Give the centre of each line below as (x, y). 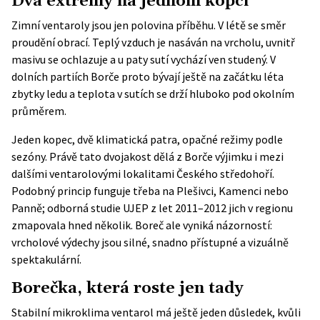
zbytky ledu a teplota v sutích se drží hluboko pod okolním (153, 94)
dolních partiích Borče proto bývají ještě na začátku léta (147, 76)
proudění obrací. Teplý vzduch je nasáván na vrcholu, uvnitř (153, 42)
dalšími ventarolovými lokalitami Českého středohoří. (143, 174)
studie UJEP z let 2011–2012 (159, 208)
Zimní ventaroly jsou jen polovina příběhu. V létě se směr (149, 25)
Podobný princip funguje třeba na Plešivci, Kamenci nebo (150, 191)
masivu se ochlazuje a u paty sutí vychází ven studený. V (144, 59)
